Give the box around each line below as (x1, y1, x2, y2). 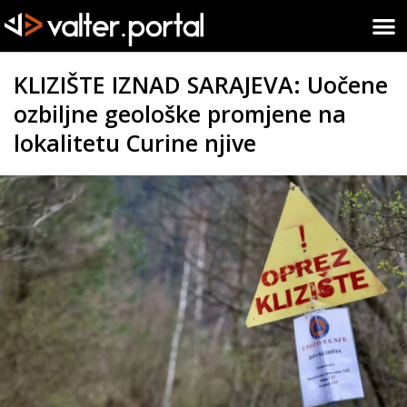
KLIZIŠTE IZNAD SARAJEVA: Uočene (14, 68, 388, 100)
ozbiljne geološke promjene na (14, 97, 346, 129)
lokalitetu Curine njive (14, 126, 256, 158)
